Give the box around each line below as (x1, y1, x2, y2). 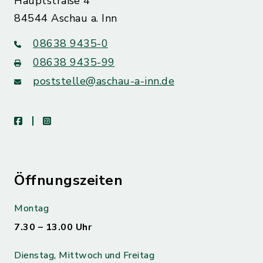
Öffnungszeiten (14, 171, 123, 190)
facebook (22, 114, 62, 127)
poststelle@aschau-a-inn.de (33, 74, 174, 88)
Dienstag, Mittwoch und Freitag (14, 249, 154, 262)
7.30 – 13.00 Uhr (14, 221, 92, 234)
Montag (14, 202, 49, 215)
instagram (50, 114, 94, 127)
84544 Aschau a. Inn (14, 11, 117, 25)
